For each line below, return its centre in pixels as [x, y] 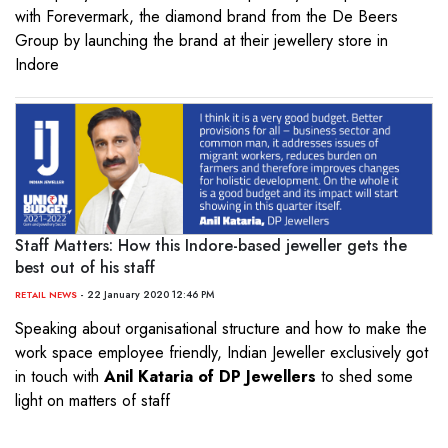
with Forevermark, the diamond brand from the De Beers [206, 16]
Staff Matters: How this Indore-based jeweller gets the [211, 245]
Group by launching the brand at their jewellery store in [201, 40]
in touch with [59, 376]
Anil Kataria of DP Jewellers [210, 376]
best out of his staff [85, 267]
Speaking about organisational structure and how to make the [221, 328]
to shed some [364, 376]
